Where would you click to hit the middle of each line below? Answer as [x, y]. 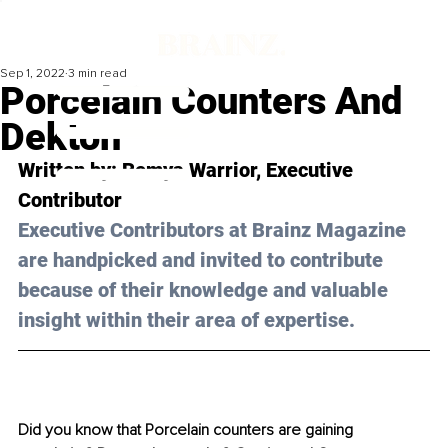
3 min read [97, 74]
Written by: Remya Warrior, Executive [188, 170]
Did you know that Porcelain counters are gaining [187, 430]
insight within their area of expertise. [186, 320]
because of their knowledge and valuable [205, 290]
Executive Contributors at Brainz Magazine [214, 230]
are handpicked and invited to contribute [203, 260]
